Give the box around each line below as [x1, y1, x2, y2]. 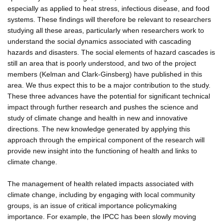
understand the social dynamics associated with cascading [7, 37, 191, 45]
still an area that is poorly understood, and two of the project [7, 59, 196, 67]
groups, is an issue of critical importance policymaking [7, 201, 177, 210]
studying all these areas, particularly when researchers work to [7, 26, 204, 34]
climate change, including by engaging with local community [7, 190, 195, 199]
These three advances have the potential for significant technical [7, 92, 210, 100]
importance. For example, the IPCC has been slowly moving [7, 212, 196, 221]
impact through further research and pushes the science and [7, 103, 198, 111]
